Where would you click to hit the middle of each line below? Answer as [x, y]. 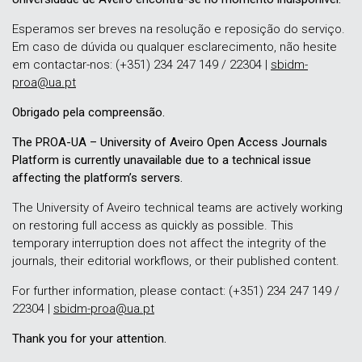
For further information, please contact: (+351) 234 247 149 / [176, 291]
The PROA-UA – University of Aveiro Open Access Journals [170, 142]
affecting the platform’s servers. [97, 178]
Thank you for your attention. [89, 339]
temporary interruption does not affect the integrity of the [169, 243]
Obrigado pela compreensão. [88, 112]
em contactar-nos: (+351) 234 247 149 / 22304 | [141, 65]
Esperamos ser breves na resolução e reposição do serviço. [179, 29]
